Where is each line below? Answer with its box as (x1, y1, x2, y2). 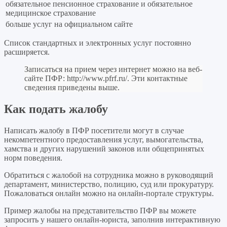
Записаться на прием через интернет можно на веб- (24, 65, 202, 74)
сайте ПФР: (24, 74, 67, 83)
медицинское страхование (6, 9, 96, 18)
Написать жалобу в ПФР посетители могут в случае (4, 126, 184, 135)
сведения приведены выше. (24, 83, 120, 92)
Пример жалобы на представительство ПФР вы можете (4, 206, 196, 215)
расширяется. (4, 48, 50, 57)
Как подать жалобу (4, 102, 108, 116)
